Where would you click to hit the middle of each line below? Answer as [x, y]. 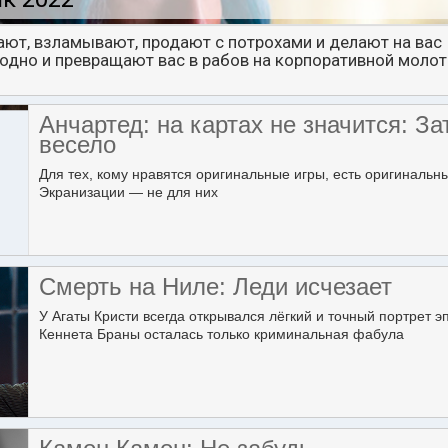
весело [77, 144]
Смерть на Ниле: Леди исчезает [215, 286]
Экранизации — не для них [128, 192]
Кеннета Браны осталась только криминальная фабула [221, 334]
